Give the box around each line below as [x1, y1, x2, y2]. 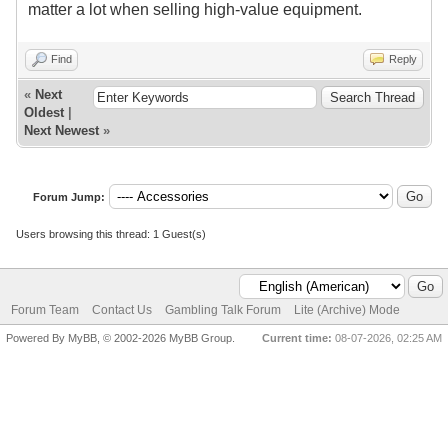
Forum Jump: [33, 190, 105, 203]
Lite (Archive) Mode [294, 302, 400, 317]
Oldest [24, 104, 64, 120]
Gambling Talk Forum [165, 302, 281, 317]
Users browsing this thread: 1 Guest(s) [16, 227, 206, 240]
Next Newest [24, 122, 99, 138]
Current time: [262, 331, 332, 344]
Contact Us [92, 302, 152, 317]
